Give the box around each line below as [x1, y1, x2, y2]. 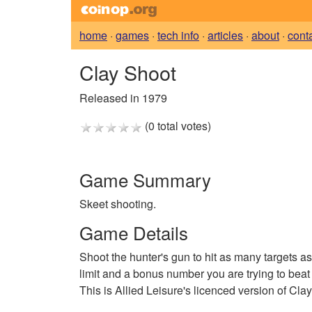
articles [208, 27, 243, 44]
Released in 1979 [79, 90, 167, 107]
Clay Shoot [79, 58, 176, 87]
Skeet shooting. [79, 196, 156, 212]
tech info [157, 27, 199, 44]
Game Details [79, 219, 188, 246]
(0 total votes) [142, 118, 211, 134]
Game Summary [79, 166, 211, 193]
